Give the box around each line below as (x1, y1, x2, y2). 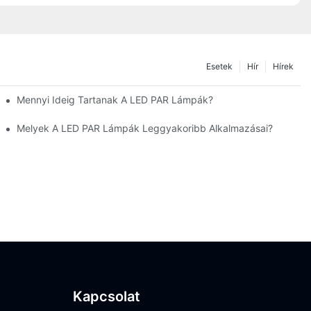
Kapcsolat (72, 287, 140, 305)
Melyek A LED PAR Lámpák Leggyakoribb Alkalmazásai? (17, 121, 274, 134)
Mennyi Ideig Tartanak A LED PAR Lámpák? (17, 93, 214, 106)
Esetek (206, 60, 233, 72)
